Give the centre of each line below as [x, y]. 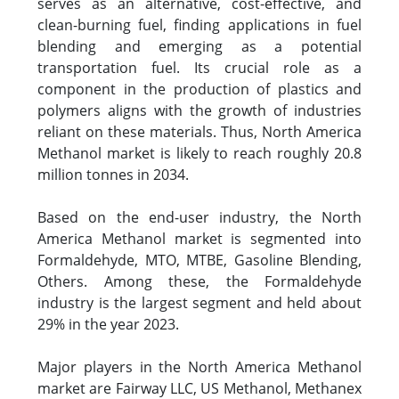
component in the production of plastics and [199, 89]
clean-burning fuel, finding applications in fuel [199, 25]
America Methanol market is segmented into [199, 239]
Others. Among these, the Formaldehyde [199, 281]
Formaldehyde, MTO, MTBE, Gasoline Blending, [199, 260]
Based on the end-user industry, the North [199, 217]
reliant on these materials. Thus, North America [199, 132]
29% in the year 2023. [108, 324]
